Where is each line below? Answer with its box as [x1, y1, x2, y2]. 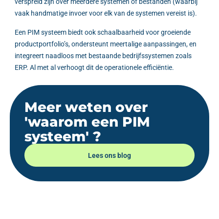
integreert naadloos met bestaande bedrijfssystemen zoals [15, 51, 192, 60]
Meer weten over [24, 98, 148, 115]
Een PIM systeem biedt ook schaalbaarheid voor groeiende [15, 28, 191, 36]
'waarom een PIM [24, 113, 150, 130]
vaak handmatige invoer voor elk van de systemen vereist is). [15, 9, 197, 18]
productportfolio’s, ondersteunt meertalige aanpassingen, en [15, 40, 197, 48]
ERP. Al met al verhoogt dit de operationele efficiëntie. [15, 63, 174, 71]
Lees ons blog [88, 151, 131, 159]
